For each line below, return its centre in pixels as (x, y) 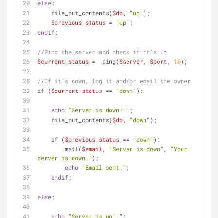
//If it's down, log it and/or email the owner (114, 81)
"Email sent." (104, 167)
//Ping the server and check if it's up (102, 52)
